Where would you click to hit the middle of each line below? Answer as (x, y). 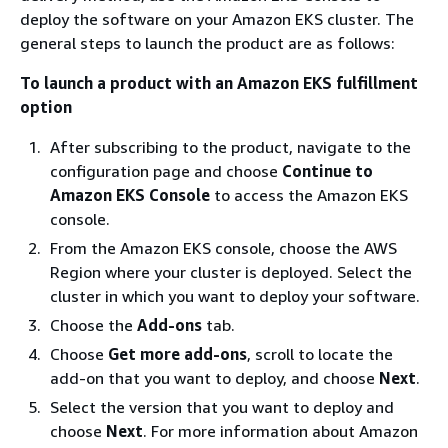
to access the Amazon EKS (309, 195)
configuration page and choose (166, 171)
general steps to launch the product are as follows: (207, 43)
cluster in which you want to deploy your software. (235, 296)
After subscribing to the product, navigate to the (230, 147)
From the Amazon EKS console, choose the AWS (223, 248)
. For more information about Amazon (280, 431)
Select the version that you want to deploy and (222, 407)
